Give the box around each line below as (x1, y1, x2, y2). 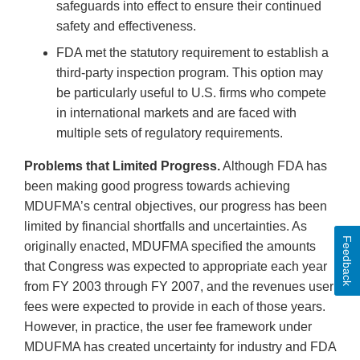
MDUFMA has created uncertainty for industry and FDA (24, 340, 336, 354)
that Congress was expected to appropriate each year (24, 260, 327, 274)
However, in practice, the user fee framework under (24, 320, 312, 334)
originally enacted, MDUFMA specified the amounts (24, 239, 316, 254)
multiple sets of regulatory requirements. (56, 126, 283, 141)
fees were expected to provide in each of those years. (24, 300, 325, 314)
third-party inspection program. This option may (56, 66, 323, 80)
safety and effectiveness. (56, 19, 196, 34)
